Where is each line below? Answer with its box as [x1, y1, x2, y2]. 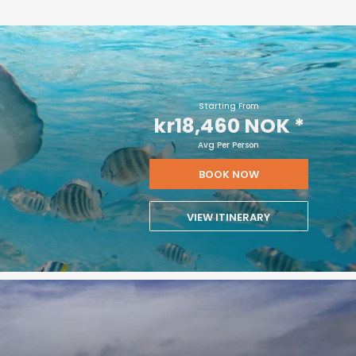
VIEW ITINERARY [187, 210, 271, 225]
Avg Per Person [198, 139, 260, 151]
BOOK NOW [198, 167, 259, 182]
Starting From [198, 100, 259, 112]
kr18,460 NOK [153, 112, 290, 140]
